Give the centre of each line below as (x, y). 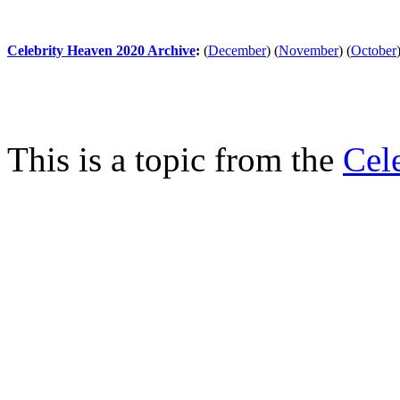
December (237, 50)
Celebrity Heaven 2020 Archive (101, 50)
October (374, 50)
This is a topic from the (175, 159)
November (308, 50)
